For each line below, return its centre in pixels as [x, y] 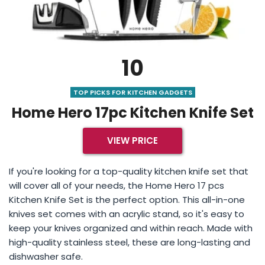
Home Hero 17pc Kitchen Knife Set [132, 112]
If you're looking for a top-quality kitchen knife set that [129, 171]
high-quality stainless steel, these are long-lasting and [130, 242]
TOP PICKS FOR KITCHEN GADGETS [132, 92]
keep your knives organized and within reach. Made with [131, 228]
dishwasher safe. [46, 256]
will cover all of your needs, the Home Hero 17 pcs [117, 185]
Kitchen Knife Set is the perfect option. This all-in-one [127, 199]
